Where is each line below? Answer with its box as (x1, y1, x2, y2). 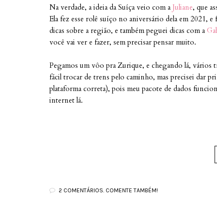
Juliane (172, 2, 193, 12)
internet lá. (49, 95, 83, 105)
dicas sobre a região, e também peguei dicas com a (49, 26, 207, 35)
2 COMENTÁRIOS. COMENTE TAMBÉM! (59, 187, 158, 194)
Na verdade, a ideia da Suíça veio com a (49, 2, 172, 12)
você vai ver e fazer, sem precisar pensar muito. (49, 37, 196, 47)
